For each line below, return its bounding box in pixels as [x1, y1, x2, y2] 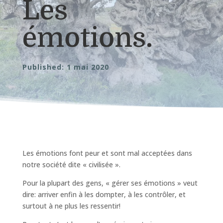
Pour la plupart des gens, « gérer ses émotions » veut [22, 178, 198, 188]
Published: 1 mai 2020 [22, 62, 109, 72]
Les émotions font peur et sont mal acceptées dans [22, 148, 192, 158]
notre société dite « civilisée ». [22, 160, 120, 169]
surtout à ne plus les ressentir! [22, 201, 120, 211]
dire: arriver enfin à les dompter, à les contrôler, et [22, 190, 186, 199]
